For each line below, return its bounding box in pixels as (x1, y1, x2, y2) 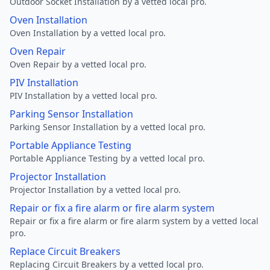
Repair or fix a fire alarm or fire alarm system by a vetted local (10, 215, 259, 227)
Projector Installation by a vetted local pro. (10, 184, 181, 195)
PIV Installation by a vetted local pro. (10, 90, 157, 101)
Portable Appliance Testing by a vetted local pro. (10, 152, 205, 164)
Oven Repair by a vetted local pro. (10, 58, 146, 70)
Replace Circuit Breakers (10, 245, 121, 258)
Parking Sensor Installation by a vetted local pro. (10, 121, 206, 133)
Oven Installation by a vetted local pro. (10, 27, 166, 39)
